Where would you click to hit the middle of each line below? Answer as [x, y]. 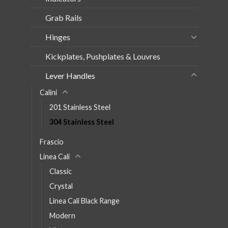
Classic [61, 171]
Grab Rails [64, 17]
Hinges [58, 37]
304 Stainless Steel [82, 122]
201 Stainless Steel [80, 107]
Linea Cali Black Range [84, 201]
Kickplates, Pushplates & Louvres [103, 56]
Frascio [52, 141]
